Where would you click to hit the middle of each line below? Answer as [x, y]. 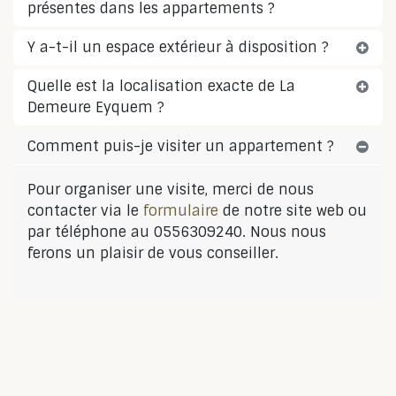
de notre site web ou [293, 211]
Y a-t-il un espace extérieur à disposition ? [178, 48]
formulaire [181, 211]
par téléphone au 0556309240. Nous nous [177, 232]
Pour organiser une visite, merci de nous [171, 190]
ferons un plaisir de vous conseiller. [153, 254]
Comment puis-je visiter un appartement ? [181, 147]
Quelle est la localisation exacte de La [161, 87]
